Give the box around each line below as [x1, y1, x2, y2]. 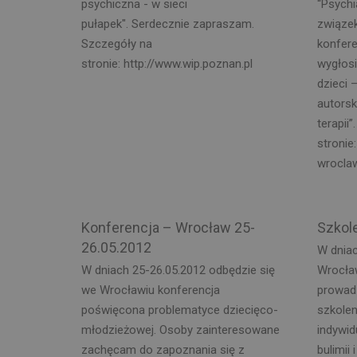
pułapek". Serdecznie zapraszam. [81, 16, 254, 31]
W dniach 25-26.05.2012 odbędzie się [81, 263, 275, 277]
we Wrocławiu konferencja [81, 283, 220, 297]
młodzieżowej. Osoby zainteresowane [81, 323, 280, 337]
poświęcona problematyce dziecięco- [81, 303, 278, 317]
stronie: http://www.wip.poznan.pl [81, 56, 253, 71]
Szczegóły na [81, 36, 152, 51]
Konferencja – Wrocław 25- [81, 218, 255, 236]
